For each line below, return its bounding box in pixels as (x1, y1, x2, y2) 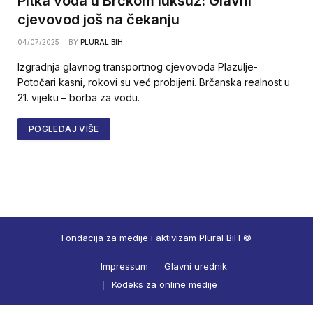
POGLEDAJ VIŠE (29, 124, 99, 135)
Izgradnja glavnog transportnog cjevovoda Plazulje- (17, 61, 258, 73)
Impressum (100, 261, 148, 272)
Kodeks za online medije (112, 279, 217, 291)
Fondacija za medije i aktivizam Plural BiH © (61, 232, 252, 244)
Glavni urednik (163, 261, 227, 272)
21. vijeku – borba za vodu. (17, 92, 140, 104)
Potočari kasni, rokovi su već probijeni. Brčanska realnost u (17, 76, 290, 89)
